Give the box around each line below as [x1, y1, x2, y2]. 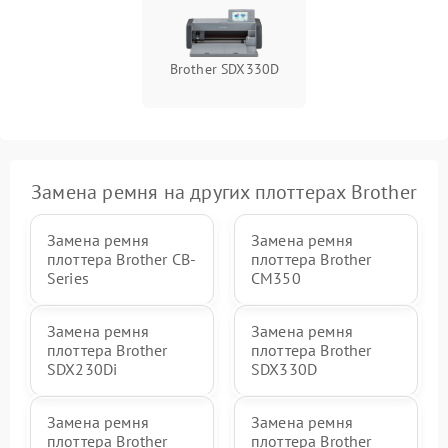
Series [47, 267, 89, 288]
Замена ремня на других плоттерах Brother [31, 178, 417, 205]
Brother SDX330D [169, 59, 280, 78]
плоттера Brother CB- [47, 248, 197, 269]
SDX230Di [47, 358, 118, 379]
